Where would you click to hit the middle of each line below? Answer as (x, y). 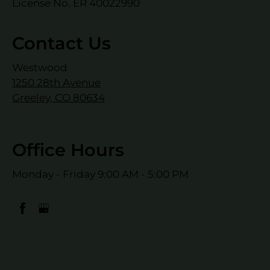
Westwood (40, 67)
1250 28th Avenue (56, 82)
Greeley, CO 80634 (58, 97)
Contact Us (61, 43)
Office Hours (68, 149)
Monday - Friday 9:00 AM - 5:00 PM (100, 174)
